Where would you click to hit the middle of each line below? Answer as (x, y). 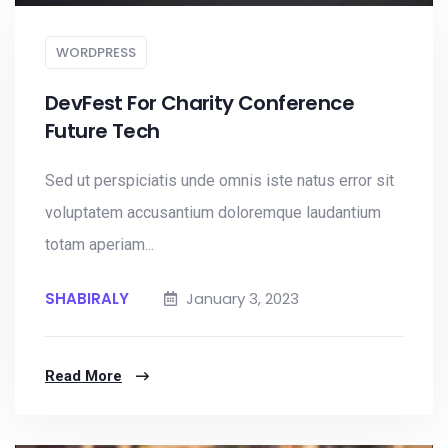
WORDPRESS (96, 52)
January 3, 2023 (240, 298)
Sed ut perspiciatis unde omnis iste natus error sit (219, 180)
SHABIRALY (87, 298)
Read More (83, 376)
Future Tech (102, 131)
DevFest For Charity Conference (199, 103)
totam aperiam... (99, 244)
